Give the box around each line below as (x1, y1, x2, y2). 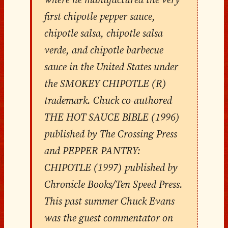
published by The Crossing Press (44, 126, 177, 141)
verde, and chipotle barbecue (44, 42, 163, 57)
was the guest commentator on (44, 210, 173, 225)
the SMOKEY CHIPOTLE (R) (44, 76, 166, 91)
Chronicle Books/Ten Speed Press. (44, 177, 183, 191)
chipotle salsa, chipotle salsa (44, 25, 163, 40)
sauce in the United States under (44, 59, 178, 74)
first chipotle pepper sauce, (44, 9, 155, 23)
